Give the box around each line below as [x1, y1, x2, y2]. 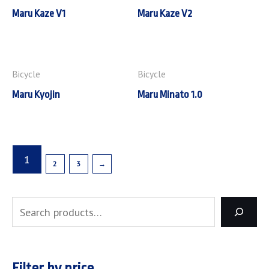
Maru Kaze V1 [12, 7, 65, 19]
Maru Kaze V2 [138, 7, 192, 19]
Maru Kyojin [12, 88, 60, 100]
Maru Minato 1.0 [138, 88, 202, 100]
